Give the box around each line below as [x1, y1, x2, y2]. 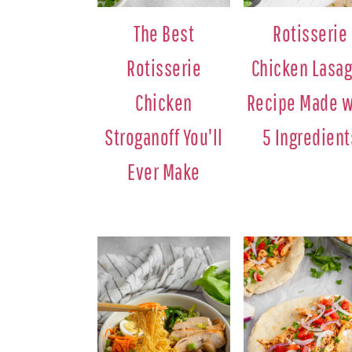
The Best [134, 20, 195, 46]
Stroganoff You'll [104, 123, 223, 150]
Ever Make [127, 158, 200, 185]
